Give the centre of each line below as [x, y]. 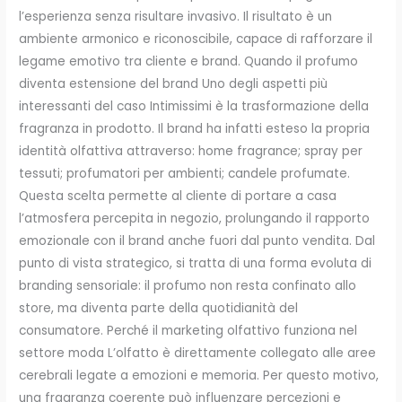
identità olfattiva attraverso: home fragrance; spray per [191, 151]
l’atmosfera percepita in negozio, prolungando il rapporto [195, 218]
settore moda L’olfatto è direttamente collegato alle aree [198, 353]
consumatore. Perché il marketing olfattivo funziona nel [188, 330]
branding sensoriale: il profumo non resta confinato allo [188, 285]
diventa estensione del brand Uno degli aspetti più [174, 83]
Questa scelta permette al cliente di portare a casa [178, 196]
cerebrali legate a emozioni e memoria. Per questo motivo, [199, 375]
